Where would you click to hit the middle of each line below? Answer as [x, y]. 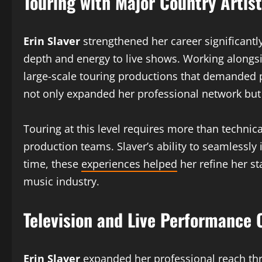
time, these [52, 164]
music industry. [61, 181]
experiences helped [129, 164]
